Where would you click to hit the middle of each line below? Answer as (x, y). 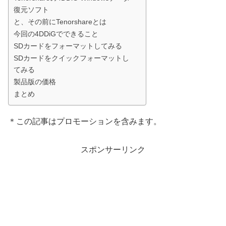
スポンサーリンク (113, 150)
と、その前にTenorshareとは (60, 22)
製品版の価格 (35, 82)
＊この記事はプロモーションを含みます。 (85, 122)
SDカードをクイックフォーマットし (71, 58)
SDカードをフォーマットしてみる (68, 46)
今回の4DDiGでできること (56, 34)
